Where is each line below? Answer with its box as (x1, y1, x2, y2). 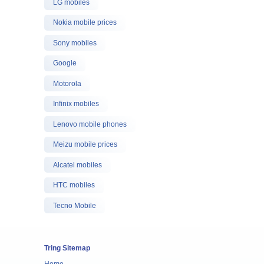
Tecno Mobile (52, 201, 96, 210)
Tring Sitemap (44, 243, 90, 252)
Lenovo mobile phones (52, 120, 127, 128)
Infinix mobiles (52, 100, 99, 108)
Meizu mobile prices (52, 140, 117, 148)
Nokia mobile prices (52, 18, 117, 27)
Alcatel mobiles (52, 160, 102, 169)
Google (52, 59, 77, 67)
